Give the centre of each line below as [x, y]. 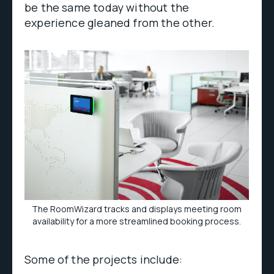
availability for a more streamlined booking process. [137, 221]
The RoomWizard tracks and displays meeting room [137, 209]
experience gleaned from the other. [120, 23]
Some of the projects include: [104, 259]
